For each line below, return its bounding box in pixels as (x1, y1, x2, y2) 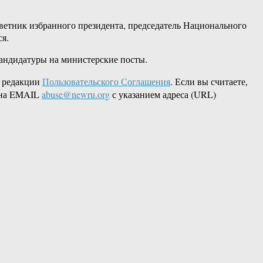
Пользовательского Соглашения (42, 75, 170, 88)
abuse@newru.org (42, 88, 110, 101)
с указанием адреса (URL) (110, 88, 216, 101)
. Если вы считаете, (170, 75, 248, 88)
